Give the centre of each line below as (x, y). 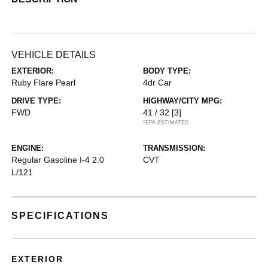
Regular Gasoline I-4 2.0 (58, 159)
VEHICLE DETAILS (54, 54)
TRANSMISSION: (174, 148)
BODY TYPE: (167, 71)
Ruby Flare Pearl (44, 82)
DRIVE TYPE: (36, 100)
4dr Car (157, 82)
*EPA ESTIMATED (166, 122)
